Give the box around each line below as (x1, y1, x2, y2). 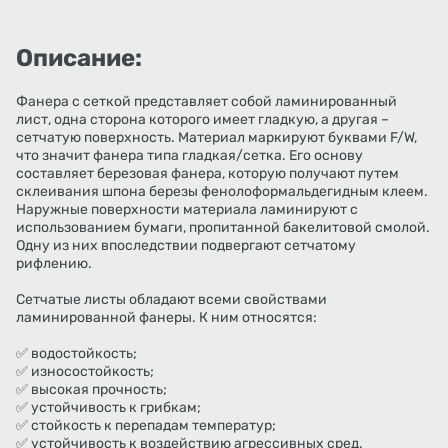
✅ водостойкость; (16, 345, 137, 363)
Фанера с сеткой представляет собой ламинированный (16, 93, 397, 111)
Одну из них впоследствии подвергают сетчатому (16, 237, 356, 255)
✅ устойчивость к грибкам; (16, 399, 201, 417)
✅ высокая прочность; (16, 381, 167, 399)
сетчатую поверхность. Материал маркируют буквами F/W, (16, 129, 417, 147)
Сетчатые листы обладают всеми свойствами (16, 291, 327, 309)
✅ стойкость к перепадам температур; (16, 417, 276, 435)
